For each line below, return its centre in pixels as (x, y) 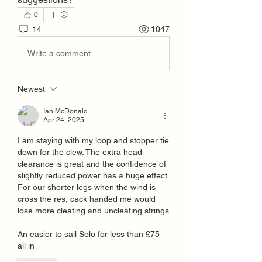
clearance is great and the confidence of (92, 164)
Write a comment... (63, 53)
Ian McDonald (65, 111)
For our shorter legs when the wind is (87, 187)
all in (26, 246)
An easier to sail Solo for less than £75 (89, 234)
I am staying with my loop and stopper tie (93, 140)
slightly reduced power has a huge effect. (93, 175)
